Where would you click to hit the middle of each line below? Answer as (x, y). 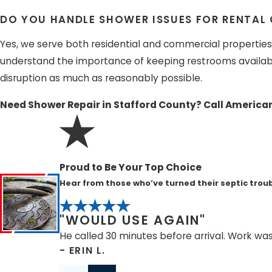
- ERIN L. (82, 250)
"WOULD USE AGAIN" (133, 220)
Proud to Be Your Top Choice (130, 167)
